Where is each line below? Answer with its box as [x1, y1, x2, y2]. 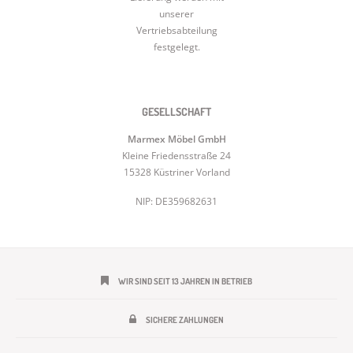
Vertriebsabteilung [136, 24, 217, 38]
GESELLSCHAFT [142, 105, 211, 119]
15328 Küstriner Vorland [123, 165, 230, 180]
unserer [159, 7, 194, 21]
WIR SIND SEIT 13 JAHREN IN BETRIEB [118, 276, 252, 288]
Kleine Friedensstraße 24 [122, 149, 231, 163]
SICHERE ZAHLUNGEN [146, 314, 224, 326]
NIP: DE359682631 [136, 195, 217, 209]
